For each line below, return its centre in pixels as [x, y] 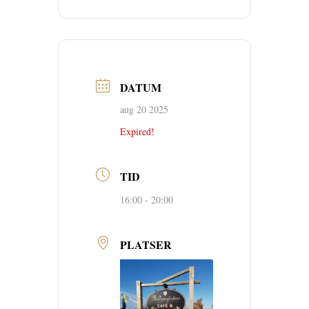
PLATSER [146, 245]
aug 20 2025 [144, 109]
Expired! [137, 131]
